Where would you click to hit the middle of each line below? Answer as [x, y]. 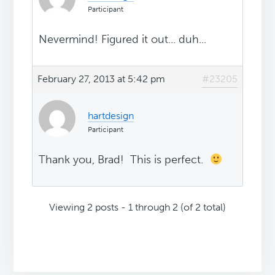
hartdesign [111, 116]
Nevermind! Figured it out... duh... [123, 40]
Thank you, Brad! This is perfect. [124, 160]
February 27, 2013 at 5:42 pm [102, 79]
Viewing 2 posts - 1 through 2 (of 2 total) [137, 207]
